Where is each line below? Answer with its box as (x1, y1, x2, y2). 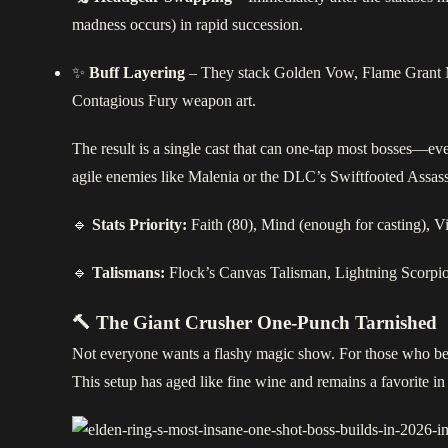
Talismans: (92, 262, 165, 284)
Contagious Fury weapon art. (72, 90, 256, 112)
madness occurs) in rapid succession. (72, 14, 303, 36)
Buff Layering (89, 62, 185, 84)
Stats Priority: (92, 214, 187, 236)
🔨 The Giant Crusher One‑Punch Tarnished (72, 311, 437, 336)
